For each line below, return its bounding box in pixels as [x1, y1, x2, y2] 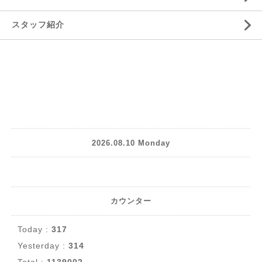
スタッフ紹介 [12, 20, 64, 29]
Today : [18, 225, 51, 234]
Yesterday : [18, 241, 68, 250]
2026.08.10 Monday [92, 138, 170, 147]
